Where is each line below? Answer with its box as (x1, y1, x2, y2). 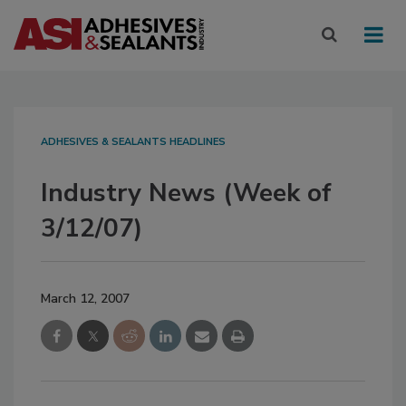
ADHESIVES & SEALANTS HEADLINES (41, 135, 226, 150)
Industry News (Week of (41, 176, 332, 211)
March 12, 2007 (41, 290, 130, 308)
